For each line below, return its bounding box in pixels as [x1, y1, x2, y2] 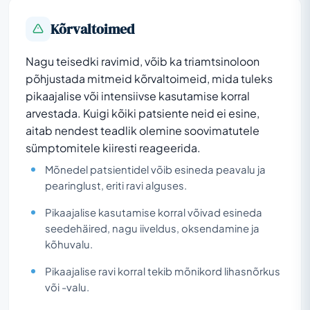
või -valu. [45, 280, 89, 293]
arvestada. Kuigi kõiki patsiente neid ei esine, [26, 105, 259, 120]
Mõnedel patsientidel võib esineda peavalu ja [45, 163, 266, 176]
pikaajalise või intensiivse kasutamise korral [26, 88, 250, 103]
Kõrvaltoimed [51, 19, 134, 39]
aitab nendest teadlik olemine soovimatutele [26, 122, 259, 138]
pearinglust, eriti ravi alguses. [45, 179, 187, 192]
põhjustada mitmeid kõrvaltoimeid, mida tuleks [26, 71, 273, 86]
